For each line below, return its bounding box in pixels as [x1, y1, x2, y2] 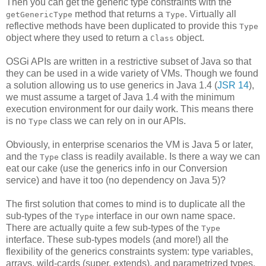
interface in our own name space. [94, 211, 235, 221]
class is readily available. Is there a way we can [59, 151, 260, 162]
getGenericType [6, 10, 72, 20]
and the [6, 151, 40, 162]
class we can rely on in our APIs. [47, 116, 186, 126]
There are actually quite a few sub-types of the [6, 223, 201, 233]
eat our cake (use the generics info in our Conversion [6, 163, 227, 174]
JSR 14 [217, 80, 249, 91]
